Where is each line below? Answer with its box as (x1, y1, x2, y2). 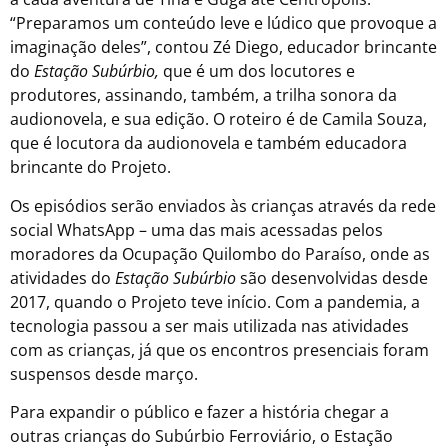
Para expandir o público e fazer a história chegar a (10, 401, 389, 424)
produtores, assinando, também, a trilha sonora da (10, 84, 397, 107)
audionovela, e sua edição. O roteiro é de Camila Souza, (10, 108, 427, 131)
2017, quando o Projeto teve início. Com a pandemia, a (10, 290, 420, 313)
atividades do (10, 266, 115, 289)
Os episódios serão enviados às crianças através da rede (10, 194, 436, 217)
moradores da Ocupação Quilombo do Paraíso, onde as (10, 242, 430, 265)
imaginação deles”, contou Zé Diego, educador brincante (10, 36, 437, 59)
